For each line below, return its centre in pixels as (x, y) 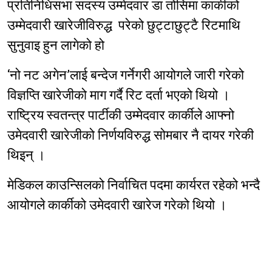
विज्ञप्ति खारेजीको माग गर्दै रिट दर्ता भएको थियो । (119, 95)
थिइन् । (26, 155)
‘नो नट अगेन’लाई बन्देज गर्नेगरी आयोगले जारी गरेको (126, 75)
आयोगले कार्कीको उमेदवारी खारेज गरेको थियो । (117, 205)
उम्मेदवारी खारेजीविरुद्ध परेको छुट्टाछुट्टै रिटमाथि (124, 25)
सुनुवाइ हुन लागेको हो (56, 46)
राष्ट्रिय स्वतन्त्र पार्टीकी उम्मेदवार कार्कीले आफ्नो (121, 115)
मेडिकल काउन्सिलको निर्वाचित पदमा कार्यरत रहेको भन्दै (134, 185)
